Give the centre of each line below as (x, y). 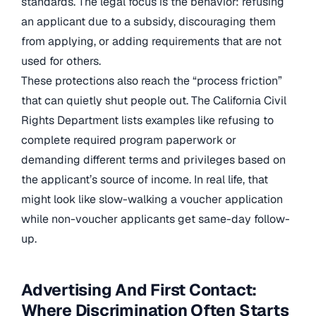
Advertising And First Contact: (139, 290)
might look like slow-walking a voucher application (152, 199)
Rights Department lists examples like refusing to (147, 120)
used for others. (61, 61)
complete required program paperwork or (129, 140)
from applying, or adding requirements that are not (151, 41)
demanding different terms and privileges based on (153, 159)
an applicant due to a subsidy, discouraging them (148, 21)
